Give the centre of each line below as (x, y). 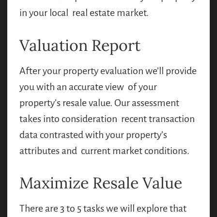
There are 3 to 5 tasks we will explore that (103, 209)
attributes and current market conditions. (104, 150)
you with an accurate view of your (88, 86)
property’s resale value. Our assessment (99, 102)
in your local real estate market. (84, 13)
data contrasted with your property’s (93, 134)
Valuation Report (80, 45)
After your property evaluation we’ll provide (108, 70)
